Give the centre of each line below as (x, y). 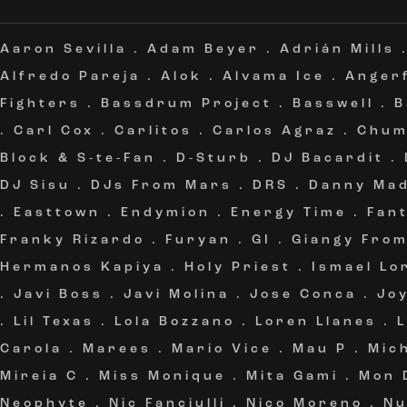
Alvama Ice (274, 77)
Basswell (333, 104)
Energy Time (289, 213)
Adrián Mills (338, 50)
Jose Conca (303, 295)
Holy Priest (238, 268)
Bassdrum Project (187, 104)
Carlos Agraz (275, 131)
